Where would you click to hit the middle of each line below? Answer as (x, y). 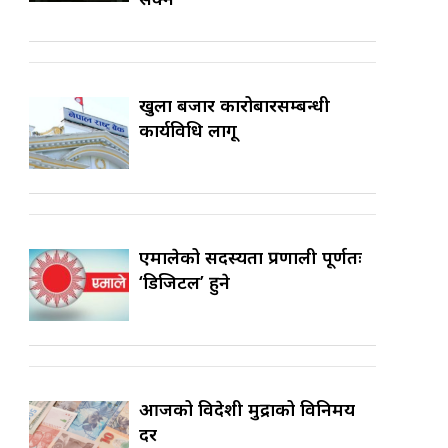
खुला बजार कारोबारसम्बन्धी (235, 105)
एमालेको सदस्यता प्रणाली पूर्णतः (251, 257)
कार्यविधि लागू (188, 130)
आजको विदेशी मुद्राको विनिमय (247, 409)
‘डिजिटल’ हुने (185, 282)
